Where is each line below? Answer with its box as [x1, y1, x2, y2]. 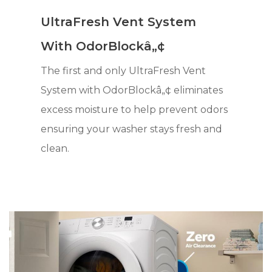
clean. [41, 142, 70, 154]
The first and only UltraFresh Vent [41, 64, 206, 76]
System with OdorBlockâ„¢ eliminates [41, 84, 223, 96]
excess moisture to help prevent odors [41, 103, 228, 115]
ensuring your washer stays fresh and [41, 123, 223, 135]
